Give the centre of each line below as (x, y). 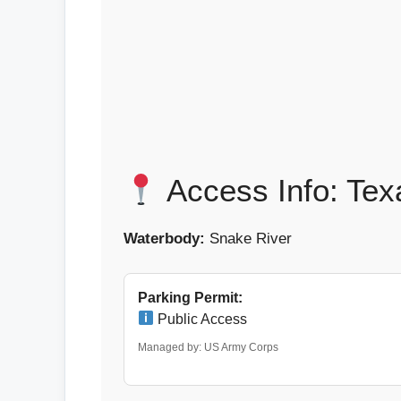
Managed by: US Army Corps (208, 347)
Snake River (248, 239)
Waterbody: (164, 239)
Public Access (201, 319)
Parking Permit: (190, 297)
